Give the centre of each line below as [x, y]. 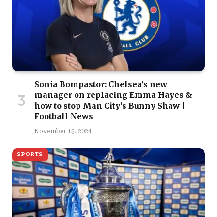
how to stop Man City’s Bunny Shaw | [110, 105]
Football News [64, 116]
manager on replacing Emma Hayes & [113, 95]
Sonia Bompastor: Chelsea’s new [101, 84]
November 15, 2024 [63, 131]
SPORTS [30, 154]
